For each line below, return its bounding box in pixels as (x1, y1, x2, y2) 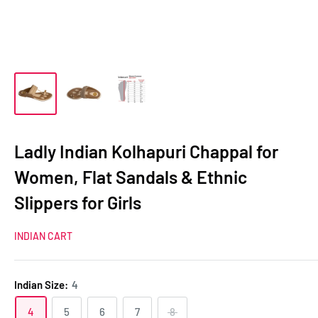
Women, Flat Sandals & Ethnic (14, 166, 247, 187)
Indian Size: (14, 278, 70, 291)
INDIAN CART (14, 230, 72, 242)
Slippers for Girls (14, 192, 141, 213)
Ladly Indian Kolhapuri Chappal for (14, 141, 278, 162)
